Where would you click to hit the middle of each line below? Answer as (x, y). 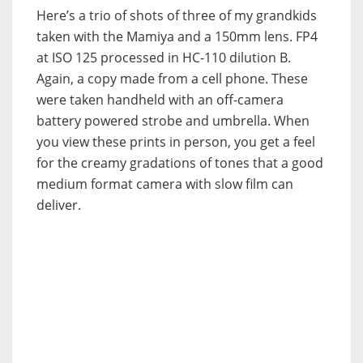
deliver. (59, 205)
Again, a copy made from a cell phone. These (172, 79)
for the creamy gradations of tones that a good (180, 163)
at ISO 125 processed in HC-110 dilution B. (164, 58)
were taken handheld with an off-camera (160, 100)
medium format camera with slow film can (165, 184)
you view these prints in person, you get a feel (176, 142)
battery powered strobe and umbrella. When (173, 121)
